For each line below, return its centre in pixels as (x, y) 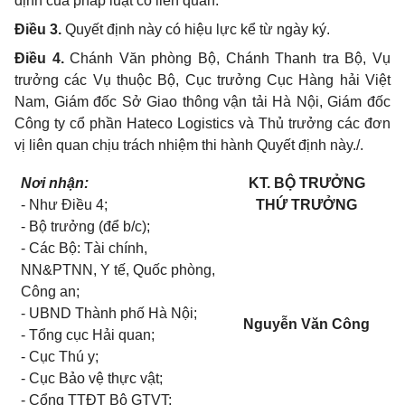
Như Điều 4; (69, 205)
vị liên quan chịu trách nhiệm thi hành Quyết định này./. (189, 146)
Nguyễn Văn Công (306, 325)
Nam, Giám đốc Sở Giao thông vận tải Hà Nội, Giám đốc (202, 102)
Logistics (208, 124)
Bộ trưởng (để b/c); (90, 227)
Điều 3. (38, 30)
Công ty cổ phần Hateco (96, 124)
